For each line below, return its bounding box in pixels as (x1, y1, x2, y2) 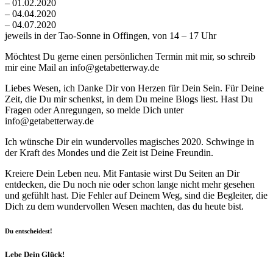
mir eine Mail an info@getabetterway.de (5, 62, 159, 73)
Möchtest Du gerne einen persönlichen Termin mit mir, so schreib (5, 51, 255, 62)
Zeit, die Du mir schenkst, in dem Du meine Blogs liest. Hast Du (5, 94, 253, 105)
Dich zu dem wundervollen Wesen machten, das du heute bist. (5, 201, 244, 212)
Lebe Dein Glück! (5, 250, 65, 260)
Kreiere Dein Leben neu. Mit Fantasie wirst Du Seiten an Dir (5, 168, 239, 179)
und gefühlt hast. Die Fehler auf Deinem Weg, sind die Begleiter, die (5, 190, 268, 201)
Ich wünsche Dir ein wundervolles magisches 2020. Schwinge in (5, 136, 254, 147)
